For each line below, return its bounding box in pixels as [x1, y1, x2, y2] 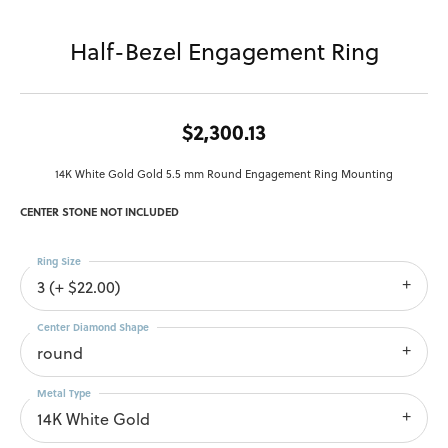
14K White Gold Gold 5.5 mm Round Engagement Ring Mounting [55, 166, 393, 183]
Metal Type [37, 386, 91, 401]
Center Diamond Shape [37, 320, 149, 335]
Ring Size [37, 254, 81, 269]
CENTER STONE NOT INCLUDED [20, 203, 179, 221]
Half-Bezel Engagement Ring [69, 35, 379, 69]
